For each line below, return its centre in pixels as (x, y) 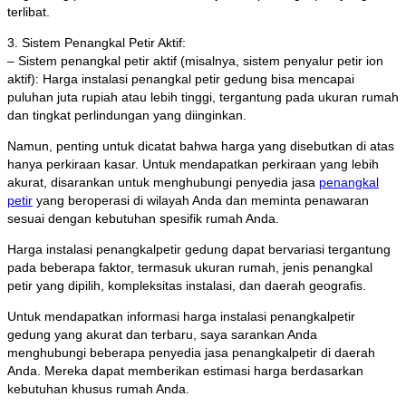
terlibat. (29, 12)
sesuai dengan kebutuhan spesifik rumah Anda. (143, 219)
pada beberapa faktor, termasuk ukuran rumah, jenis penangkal (190, 268)
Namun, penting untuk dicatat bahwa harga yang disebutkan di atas (201, 146)
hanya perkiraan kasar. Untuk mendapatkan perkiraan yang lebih (193, 164)
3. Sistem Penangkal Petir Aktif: (97, 43)
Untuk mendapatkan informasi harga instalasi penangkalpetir (181, 317)
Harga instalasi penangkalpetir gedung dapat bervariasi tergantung (199, 250)
